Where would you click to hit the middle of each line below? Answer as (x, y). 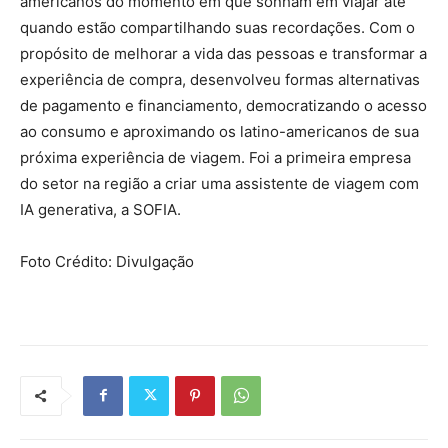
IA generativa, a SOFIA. (100, 209)
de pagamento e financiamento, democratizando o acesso (223, 105)
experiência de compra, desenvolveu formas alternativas (220, 79)
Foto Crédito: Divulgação (107, 261)
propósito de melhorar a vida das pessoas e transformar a (223, 53)
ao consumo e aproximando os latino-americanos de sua (219, 131)
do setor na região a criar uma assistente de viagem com (219, 183)
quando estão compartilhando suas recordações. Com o (217, 27)
